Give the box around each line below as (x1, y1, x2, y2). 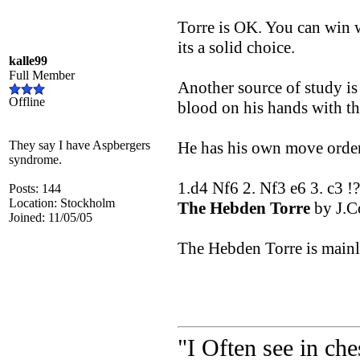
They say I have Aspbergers (9, 138, 150, 152)
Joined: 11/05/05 (9, 211, 92, 224)
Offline (9, 95, 45, 108)
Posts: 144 (9, 182, 61, 195)
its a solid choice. (178, 38, 295, 57)
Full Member (9, 68, 75, 82)
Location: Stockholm (9, 196, 115, 210)
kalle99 (9, 54, 47, 67)
